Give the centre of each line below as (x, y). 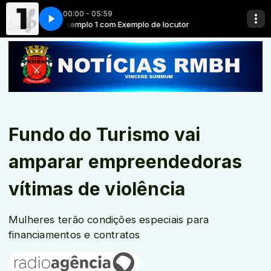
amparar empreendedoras (126, 162)
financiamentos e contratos (74, 235)
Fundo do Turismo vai (105, 134)
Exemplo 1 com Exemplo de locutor (106, 24)
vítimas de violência (97, 189)
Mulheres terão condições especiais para (109, 220)
